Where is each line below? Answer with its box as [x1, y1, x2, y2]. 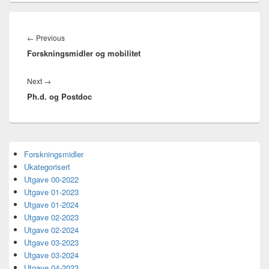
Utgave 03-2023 [24, 237, 79, 249]
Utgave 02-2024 [24, 224, 79, 236]
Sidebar [8, 151, 35, 163]
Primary [8, 141, 35, 153]
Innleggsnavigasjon [26, 17, 110, 31]
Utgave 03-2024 [24, 249, 79, 261]
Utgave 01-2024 [24, 199, 79, 211]
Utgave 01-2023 [24, 186, 79, 198]
